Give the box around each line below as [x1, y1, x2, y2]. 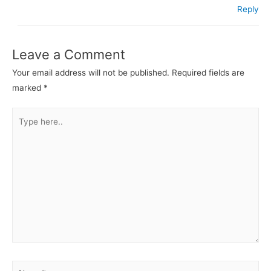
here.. [11, 125, 34, 135]
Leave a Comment [12, 46, 125, 62]
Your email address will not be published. [12, 67, 169, 77]
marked [12, 82, 44, 93]
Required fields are [172, 67, 244, 77]
